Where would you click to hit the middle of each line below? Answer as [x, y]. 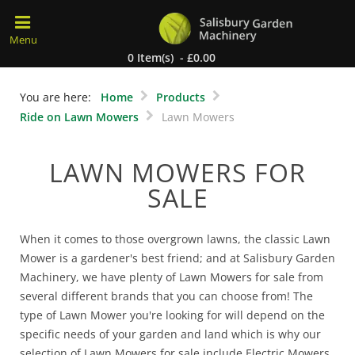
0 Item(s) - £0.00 [172, 58]
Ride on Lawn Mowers [79, 116]
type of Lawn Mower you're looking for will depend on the [172, 315]
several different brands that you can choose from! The [166, 296]
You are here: [59, 97]
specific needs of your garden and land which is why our [170, 334]
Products [181, 97]
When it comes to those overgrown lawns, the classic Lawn [175, 239]
